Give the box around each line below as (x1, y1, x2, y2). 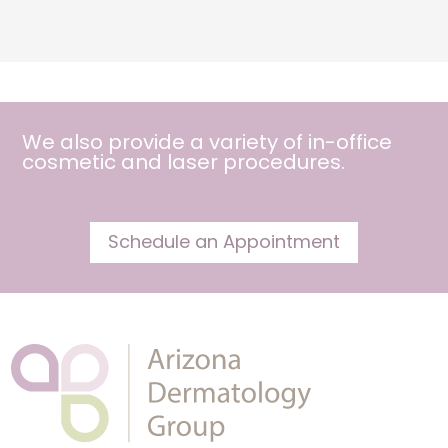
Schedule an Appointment (108, 229, 340, 255)
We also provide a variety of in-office (22, 128, 393, 157)
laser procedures (167, 148, 342, 177)
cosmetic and (22, 148, 168, 177)
